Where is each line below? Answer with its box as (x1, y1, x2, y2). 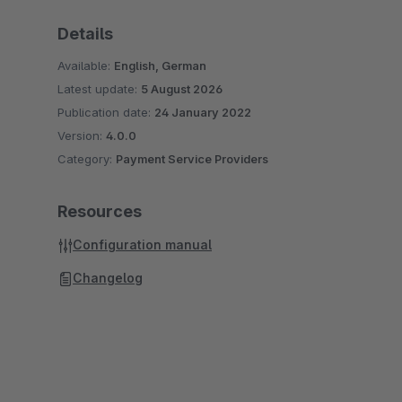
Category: (57, 152, 116, 166)
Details (57, 24, 113, 43)
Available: (57, 58, 114, 73)
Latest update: (57, 82, 141, 96)
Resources (57, 202, 142, 221)
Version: (57, 128, 106, 143)
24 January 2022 (154, 105, 251, 119)
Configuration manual (73, 237, 212, 252)
